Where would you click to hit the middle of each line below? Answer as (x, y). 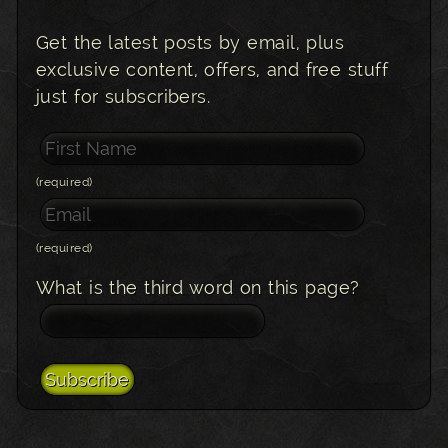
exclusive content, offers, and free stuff (212, 70)
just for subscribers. (123, 97)
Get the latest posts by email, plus (190, 43)
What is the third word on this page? (198, 287)
